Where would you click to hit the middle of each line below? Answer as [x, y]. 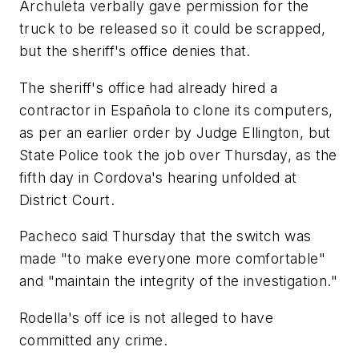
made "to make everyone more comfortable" [172, 259]
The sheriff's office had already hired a [148, 87]
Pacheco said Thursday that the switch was [165, 236]
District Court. [67, 200]
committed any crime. [93, 341]
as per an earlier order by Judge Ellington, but [175, 132]
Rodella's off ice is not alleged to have [146, 318]
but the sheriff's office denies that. [135, 51]
